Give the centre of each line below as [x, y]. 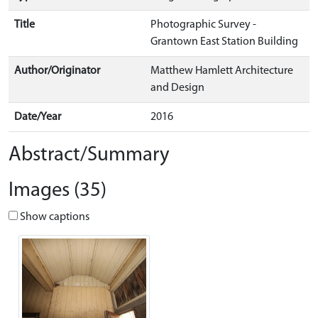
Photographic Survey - [203, 25]
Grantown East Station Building [224, 42]
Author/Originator [57, 71]
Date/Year [38, 117]
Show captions [54, 217]
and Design [177, 88]
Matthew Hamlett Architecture [222, 71]
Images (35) [57, 191]
